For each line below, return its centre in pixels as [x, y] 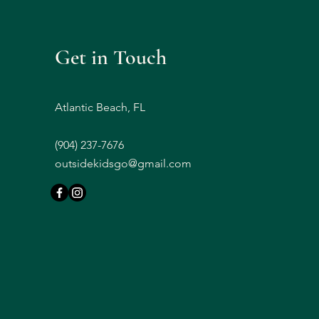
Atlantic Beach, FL [100, 108]
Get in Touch [110, 58]
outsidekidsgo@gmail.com [123, 164]
